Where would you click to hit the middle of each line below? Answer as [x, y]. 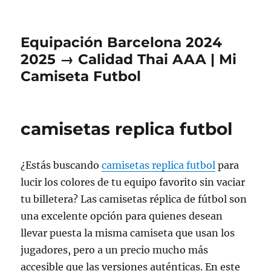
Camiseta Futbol [81, 76]
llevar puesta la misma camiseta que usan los [128, 233]
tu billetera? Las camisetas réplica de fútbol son [134, 199]
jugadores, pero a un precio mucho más [115, 250]
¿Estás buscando [61, 165]
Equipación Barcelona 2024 [122, 42]
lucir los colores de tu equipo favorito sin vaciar [133, 182]
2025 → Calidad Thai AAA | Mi [129, 59]
